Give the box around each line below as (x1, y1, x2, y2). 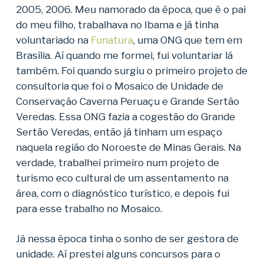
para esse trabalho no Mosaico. (15, 202, 162, 214)
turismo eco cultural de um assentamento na (15, 171, 229, 184)
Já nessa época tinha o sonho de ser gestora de (15, 233, 239, 245)
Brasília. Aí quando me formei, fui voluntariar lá (15, 49, 233, 61)
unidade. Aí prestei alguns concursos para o (15, 248, 220, 260)
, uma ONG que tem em (133, 34, 242, 46)
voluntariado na (15, 34, 88, 46)
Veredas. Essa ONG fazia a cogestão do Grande (15, 110, 235, 123)
